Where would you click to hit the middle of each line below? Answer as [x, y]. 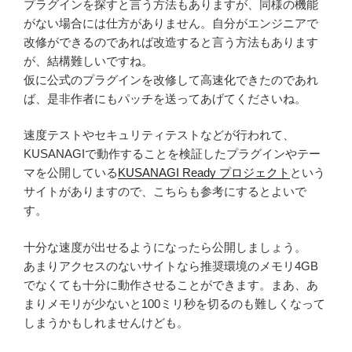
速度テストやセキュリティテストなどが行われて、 [159, 135]
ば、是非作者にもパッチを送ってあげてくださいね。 [165, 98]
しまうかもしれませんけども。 [106, 322]
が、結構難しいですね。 [88, 60]
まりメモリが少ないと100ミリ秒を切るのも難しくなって [174, 303]
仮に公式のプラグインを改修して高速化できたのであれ [171, 79]
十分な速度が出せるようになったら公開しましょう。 [165, 247]
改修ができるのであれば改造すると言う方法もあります [171, 42]
